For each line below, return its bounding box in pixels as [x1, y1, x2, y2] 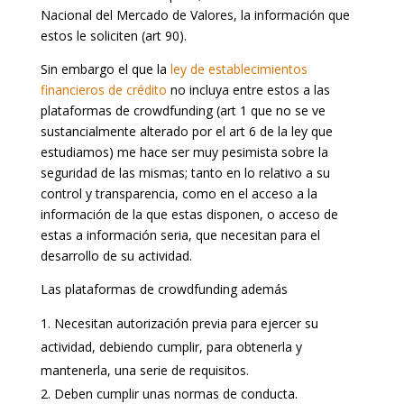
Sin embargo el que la [40, 60, 170, 78]
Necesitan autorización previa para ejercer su [53, 314, 318, 332]
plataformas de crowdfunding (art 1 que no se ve [40, 101, 326, 119]
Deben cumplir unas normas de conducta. [53, 384, 298, 402]
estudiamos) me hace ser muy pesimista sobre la [40, 142, 328, 161]
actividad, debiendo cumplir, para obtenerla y [40, 337, 302, 355]
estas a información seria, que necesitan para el [40, 225, 320, 243]
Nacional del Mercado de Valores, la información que [40, 5, 350, 23]
